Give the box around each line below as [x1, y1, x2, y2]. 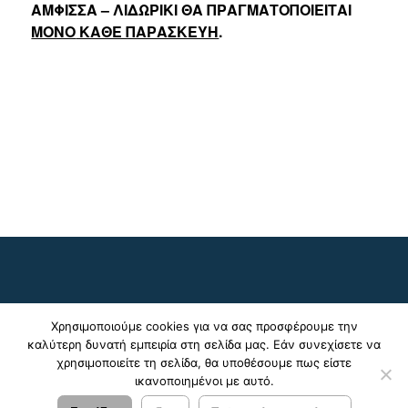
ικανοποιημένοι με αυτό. [134, 373, 274, 388]
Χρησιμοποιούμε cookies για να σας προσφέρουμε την [50, 319, 358, 333]
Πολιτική [270, 374, 325, 393]
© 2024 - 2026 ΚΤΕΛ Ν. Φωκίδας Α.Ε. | [37, 374, 271, 393]
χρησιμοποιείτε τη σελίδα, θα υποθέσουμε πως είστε [56, 355, 352, 370]
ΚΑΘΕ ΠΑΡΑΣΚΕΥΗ [76, 20, 219, 42]
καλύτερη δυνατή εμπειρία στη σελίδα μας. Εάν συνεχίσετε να [27, 337, 381, 352]
